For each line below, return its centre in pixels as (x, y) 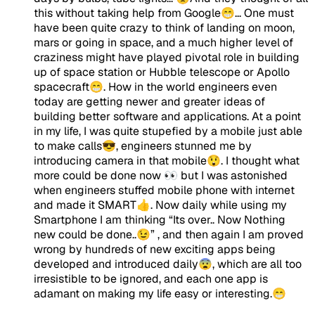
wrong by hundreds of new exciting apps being (155, 249)
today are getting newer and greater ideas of (149, 101)
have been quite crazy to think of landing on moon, (164, 27)
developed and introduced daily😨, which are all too (168, 264)
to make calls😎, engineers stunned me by (143, 146)
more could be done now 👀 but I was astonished (161, 175)
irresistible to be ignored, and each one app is (151, 278)
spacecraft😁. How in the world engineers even (155, 86)
